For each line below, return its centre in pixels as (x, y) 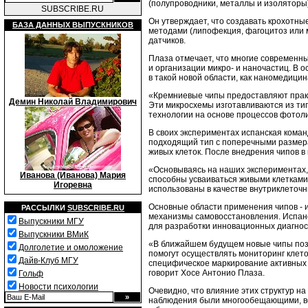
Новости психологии (58, 287)
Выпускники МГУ (51, 221)
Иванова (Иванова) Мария (73, 175)
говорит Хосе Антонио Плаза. (207, 273)
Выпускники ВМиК (54, 234)
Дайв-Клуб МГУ (48, 261)
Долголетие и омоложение (71, 247)
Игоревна (73, 185)
